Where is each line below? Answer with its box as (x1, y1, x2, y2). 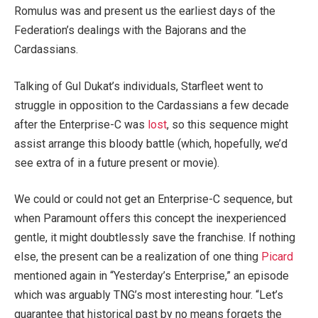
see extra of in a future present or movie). (14, 155, 219, 170)
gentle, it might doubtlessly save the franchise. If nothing (14, 231, 295, 245)
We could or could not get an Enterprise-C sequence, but (14, 192, 292, 207)
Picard (261, 250, 293, 264)
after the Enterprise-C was (14, 117, 148, 131)
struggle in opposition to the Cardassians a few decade (14, 98, 289, 112)
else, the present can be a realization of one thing (14, 250, 261, 264)
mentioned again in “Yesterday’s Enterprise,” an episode (14, 269, 289, 283)
